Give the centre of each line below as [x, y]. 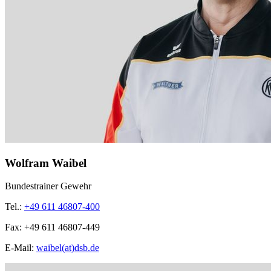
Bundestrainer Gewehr [48, 186]
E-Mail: [21, 248]
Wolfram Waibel [46, 163]
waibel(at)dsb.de [68, 248]
